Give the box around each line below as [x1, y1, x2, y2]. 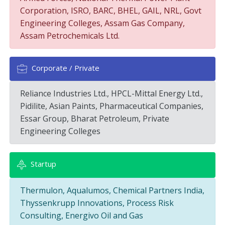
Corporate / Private [30, 62, 100, 73]
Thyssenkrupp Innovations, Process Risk [20, 197, 174, 208]
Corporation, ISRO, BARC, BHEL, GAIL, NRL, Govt [20, 5, 202, 16]
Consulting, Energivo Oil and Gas [20, 209, 144, 221]
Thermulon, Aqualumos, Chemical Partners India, [20, 184, 205, 196]
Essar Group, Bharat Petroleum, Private [20, 113, 170, 124]
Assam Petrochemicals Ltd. [20, 30, 120, 41]
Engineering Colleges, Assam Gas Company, [20, 17, 185, 29]
